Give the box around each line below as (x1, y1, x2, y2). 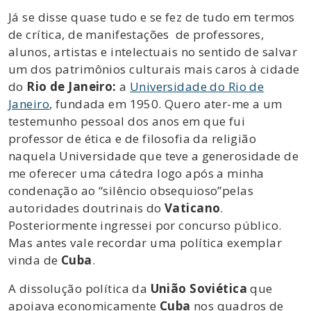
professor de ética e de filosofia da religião (8, 130, 257, 146)
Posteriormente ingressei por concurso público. (8, 217, 282, 233)
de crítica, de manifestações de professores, (8, 26, 264, 42)
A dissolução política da (8, 280, 151, 296)
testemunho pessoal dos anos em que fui (8, 112, 246, 129)
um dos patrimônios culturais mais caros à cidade (8, 60, 300, 77)
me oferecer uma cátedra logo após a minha (8, 165, 264, 181)
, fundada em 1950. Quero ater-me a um (49, 95, 283, 112)
